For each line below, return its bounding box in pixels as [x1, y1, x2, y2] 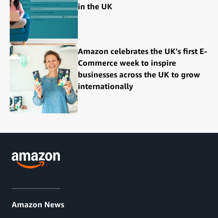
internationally [78, 81, 133, 91]
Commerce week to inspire [78, 58, 176, 68]
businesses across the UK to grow [78, 70, 200, 80]
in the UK [78, 1, 112, 12]
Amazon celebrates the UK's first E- [78, 46, 207, 56]
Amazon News [12, 200, 64, 210]
